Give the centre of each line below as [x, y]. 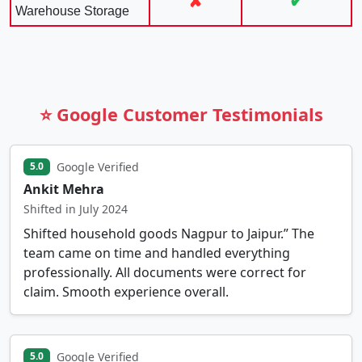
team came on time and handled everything [157, 253]
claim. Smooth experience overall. [126, 291]
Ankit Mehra [64, 189]
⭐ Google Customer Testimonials [181, 114]
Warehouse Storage [72, 11]
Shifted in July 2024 [76, 208]
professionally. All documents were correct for [165, 272]
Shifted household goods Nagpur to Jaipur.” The [169, 233]
